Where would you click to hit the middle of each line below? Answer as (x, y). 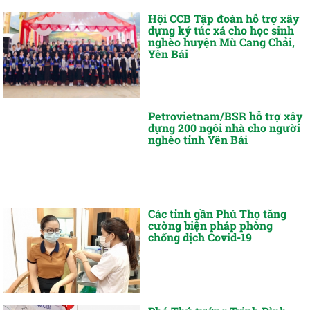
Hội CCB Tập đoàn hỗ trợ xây (224, 19)
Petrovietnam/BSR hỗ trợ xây (226, 116)
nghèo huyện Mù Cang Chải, (222, 42)
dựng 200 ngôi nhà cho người (225, 128)
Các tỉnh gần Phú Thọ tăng (218, 213)
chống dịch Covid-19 (200, 237)
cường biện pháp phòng (211, 225)
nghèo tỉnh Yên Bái (198, 140)
